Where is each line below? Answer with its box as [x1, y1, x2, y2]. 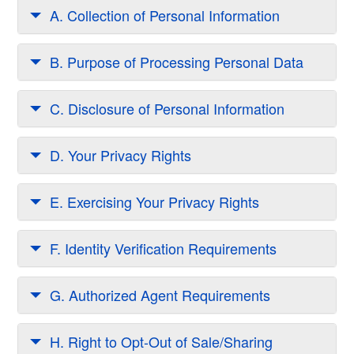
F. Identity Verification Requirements [50, 238, 277, 259]
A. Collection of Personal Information [50, 5, 280, 26]
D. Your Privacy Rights [50, 145, 191, 166]
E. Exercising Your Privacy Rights [50, 191, 259, 213]
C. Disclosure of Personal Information [50, 98, 284, 119]
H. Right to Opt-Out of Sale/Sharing [50, 331, 273, 352]
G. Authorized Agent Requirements [50, 284, 270, 306]
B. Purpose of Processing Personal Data [50, 51, 303, 73]
